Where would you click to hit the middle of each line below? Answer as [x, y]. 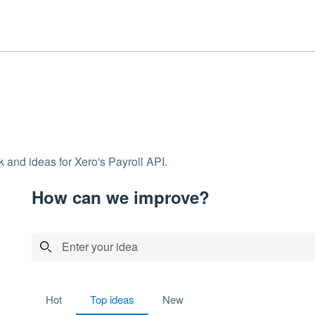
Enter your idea [103, 246]
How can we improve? [120, 197]
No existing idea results [89, 291]
